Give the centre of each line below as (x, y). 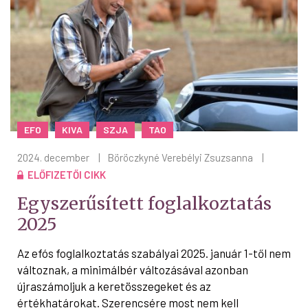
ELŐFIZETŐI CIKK (67, 174)
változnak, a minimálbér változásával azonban (133, 269)
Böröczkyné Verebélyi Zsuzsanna (180, 157)
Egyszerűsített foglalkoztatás (144, 203)
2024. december (53, 157)
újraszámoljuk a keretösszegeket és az (114, 286)
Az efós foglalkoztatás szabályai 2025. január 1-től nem (154, 253)
